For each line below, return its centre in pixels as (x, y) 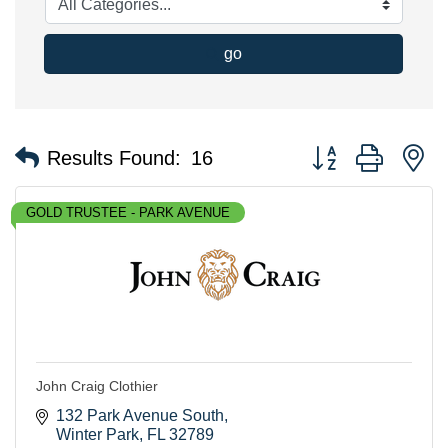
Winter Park (97, 434)
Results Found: (114, 158)
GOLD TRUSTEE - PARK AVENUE (128, 212)
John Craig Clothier (97, 385)
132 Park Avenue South (140, 415)
